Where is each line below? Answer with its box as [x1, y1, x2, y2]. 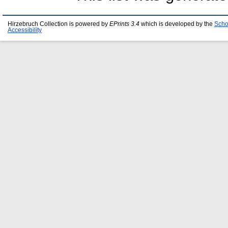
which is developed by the [139, 21, 214, 27]
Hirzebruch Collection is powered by [8, 21, 109, 27]
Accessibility [8, 27, 42, 34]
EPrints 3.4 [109, 21, 139, 27]
